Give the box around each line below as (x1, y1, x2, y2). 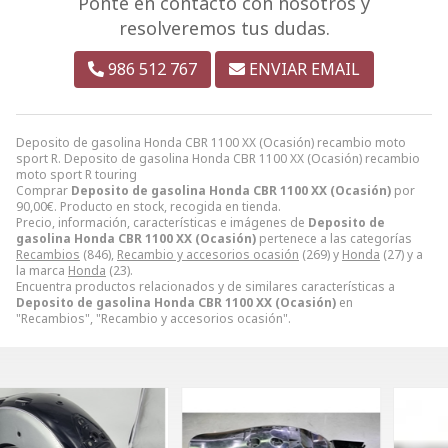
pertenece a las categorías (256, 229, 412, 247)
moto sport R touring (16, 165, 137, 183)
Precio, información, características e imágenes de (16, 213, 308, 231)
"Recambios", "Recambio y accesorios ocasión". (16, 309, 291, 327)
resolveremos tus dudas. (118, 15, 330, 40)
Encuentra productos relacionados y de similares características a (16, 277, 395, 295)
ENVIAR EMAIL (249, 57, 360, 80)
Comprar (16, 181, 71, 199)
